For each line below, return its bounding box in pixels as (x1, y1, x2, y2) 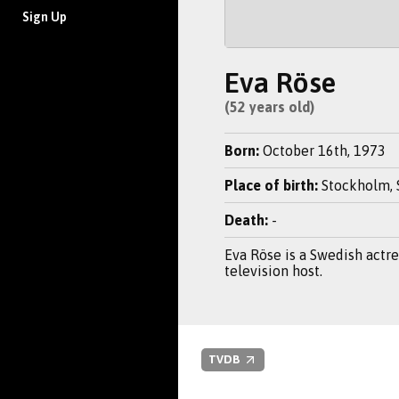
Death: (224, 212, 268, 228)
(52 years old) (224, 99, 314, 115)
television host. (224, 263, 322, 279)
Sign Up (22, 9, 67, 24)
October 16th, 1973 (259, 142, 386, 159)
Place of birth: (224, 177, 318, 193)
